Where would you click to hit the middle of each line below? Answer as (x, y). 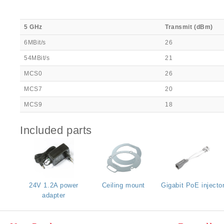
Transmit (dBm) (189, 27)
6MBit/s (35, 42)
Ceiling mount (123, 185)
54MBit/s (37, 58)
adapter (54, 195)
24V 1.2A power (54, 185)
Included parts (56, 130)
